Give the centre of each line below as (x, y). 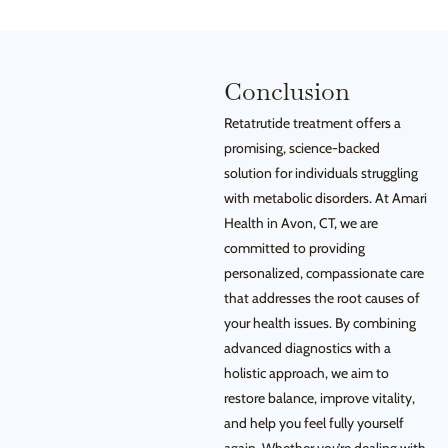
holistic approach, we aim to (306, 373)
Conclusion (287, 91)
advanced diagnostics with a (307, 348)
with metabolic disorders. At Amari (325, 198)
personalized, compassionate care (324, 273)
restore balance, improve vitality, (319, 398)
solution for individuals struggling (321, 173)
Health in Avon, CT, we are (301, 223)
